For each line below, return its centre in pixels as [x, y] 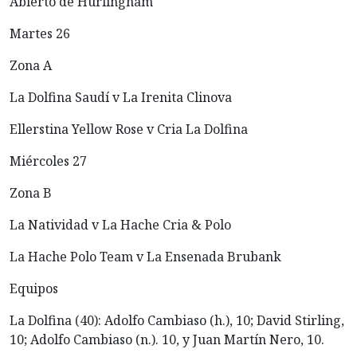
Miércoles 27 [48, 161]
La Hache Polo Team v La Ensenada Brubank [145, 257]
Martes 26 [40, 34]
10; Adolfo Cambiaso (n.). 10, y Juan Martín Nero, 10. [167, 340]
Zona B [31, 193]
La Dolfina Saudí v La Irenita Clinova [121, 98]
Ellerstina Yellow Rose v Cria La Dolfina [129, 129]
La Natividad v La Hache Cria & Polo [120, 225]
